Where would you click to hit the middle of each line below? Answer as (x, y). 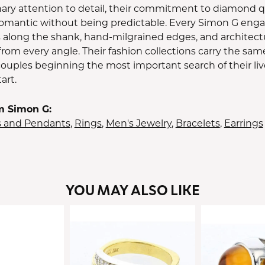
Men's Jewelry (138, 123)
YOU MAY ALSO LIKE (132, 190)
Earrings (243, 123)
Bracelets (198, 123)
